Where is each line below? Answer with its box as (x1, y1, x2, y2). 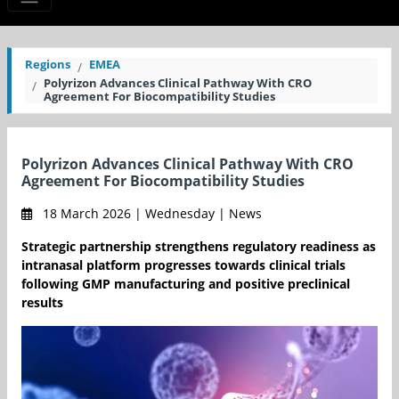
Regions (25, 56, 70, 73)
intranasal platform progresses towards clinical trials (21, 256, 346, 274)
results (21, 294, 63, 312)
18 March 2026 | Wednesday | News (39, 205, 262, 223)
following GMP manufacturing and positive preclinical (21, 275, 350, 293)
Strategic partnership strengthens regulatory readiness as (21, 238, 376, 256)
